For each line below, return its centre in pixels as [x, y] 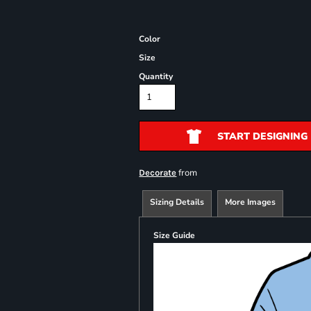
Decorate [158, 172]
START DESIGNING [262, 136]
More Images [251, 202]
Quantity [156, 76]
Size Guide [175, 235]
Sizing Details [177, 202]
